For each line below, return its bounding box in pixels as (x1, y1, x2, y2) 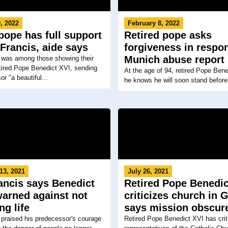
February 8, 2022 (127, 19, 180, 27)
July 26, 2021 (127, 167, 168, 175)
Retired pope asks (124, 29, 212, 41)
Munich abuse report (124, 53, 224, 65)
